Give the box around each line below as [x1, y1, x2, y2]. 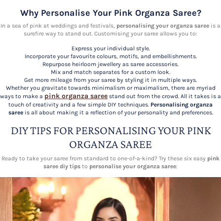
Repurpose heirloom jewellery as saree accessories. [42, 60, 179, 68]
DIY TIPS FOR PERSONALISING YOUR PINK [10, 123, 211, 137]
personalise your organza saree [89, 162, 176, 170]
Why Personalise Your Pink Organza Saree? [20, 7, 201, 18]
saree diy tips [43, 162, 80, 170]
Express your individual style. [71, 44, 150, 52]
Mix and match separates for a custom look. [51, 68, 170, 75]
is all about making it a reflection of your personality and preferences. [23, 109, 213, 116]
